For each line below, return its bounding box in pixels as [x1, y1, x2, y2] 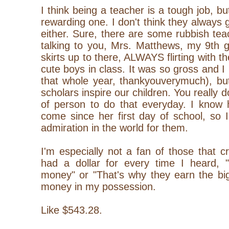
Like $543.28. [41, 204, 102, 216]
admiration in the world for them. [41, 122, 191, 133]
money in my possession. [41, 180, 156, 192]
